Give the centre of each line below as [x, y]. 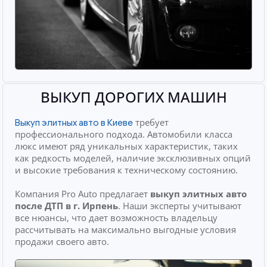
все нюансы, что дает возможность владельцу [117, 218]
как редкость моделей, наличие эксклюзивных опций [133, 158]
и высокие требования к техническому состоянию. [127, 170]
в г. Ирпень [91, 206]
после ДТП [39, 206]
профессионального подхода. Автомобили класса [124, 134]
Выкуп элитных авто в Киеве [74, 123]
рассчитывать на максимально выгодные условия [126, 230]
